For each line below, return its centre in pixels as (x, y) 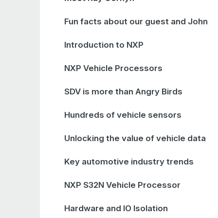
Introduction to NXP (104, 45)
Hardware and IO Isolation (116, 208)
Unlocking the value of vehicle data (135, 138)
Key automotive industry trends (129, 162)
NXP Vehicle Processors (113, 68)
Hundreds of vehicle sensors (123, 115)
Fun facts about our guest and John (136, 21)
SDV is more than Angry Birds (123, 91)
